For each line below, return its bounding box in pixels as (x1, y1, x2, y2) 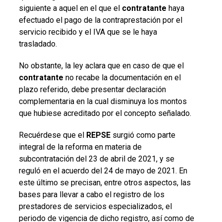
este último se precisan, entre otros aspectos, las (18, 177, 191, 187)
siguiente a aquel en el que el (18, 3, 122, 13)
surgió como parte (110, 130, 175, 140)
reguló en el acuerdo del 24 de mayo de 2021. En (18, 166, 187, 175)
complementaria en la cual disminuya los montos (18, 96, 187, 106)
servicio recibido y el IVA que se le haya (18, 27, 157, 37)
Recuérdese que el (18, 130, 86, 140)
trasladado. (18, 39, 57, 49)
